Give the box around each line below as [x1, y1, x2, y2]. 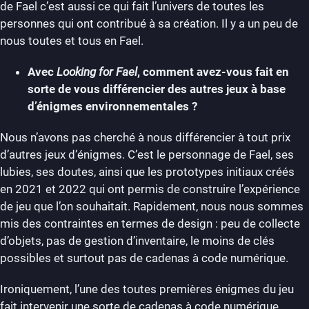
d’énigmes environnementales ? [28, 99, 200, 113]
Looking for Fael [57, 64, 137, 79]
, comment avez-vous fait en [137, 64, 289, 79]
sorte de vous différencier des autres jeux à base [28, 81, 286, 96]
